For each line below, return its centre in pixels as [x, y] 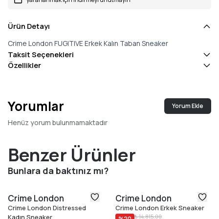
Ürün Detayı [29, 26]
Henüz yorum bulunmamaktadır [58, 123]
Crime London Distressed [47, 208]
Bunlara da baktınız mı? [58, 171]
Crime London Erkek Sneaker [160, 208]
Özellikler [24, 66]
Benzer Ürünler [72, 155]
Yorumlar [36, 106]
